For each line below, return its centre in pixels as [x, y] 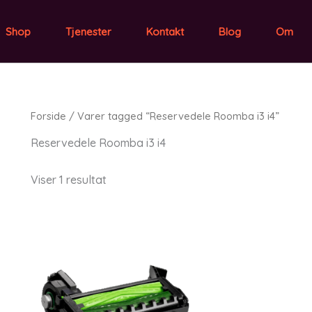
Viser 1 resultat [69, 179]
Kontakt [165, 31]
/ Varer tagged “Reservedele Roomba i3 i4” [173, 116]
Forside [48, 116]
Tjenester [88, 31]
